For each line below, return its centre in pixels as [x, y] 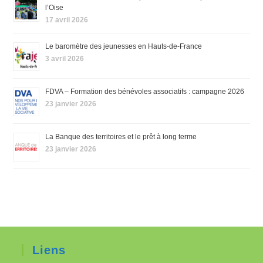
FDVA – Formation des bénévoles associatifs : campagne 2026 [145, 91]
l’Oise [55, 7]
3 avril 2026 [65, 58]
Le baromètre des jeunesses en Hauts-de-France [124, 46]
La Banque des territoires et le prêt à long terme [121, 136]
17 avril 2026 [67, 20]
